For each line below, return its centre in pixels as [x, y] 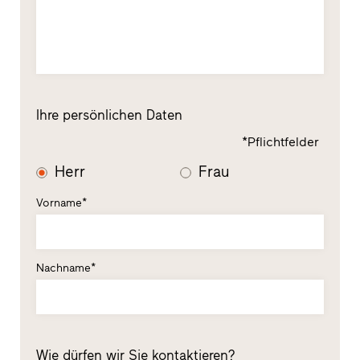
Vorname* [61, 203]
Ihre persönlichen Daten [109, 115]
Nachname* [65, 268]
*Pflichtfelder [281, 142]
